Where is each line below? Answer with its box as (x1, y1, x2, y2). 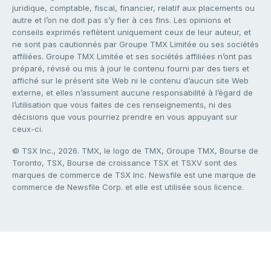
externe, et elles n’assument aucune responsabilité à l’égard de (12, 88, 253, 98)
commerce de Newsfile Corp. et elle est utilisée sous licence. (12, 182, 244, 192)
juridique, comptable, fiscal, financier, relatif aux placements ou (12, 3, 255, 13)
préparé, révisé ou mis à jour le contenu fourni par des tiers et (12, 64, 249, 74)
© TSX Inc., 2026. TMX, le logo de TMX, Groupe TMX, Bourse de (12, 146, 258, 156)
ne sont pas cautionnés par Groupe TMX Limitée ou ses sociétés (12, 39, 259, 50)
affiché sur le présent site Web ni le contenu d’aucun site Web (12, 76, 249, 86)
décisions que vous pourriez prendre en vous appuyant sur (12, 112, 238, 122)
